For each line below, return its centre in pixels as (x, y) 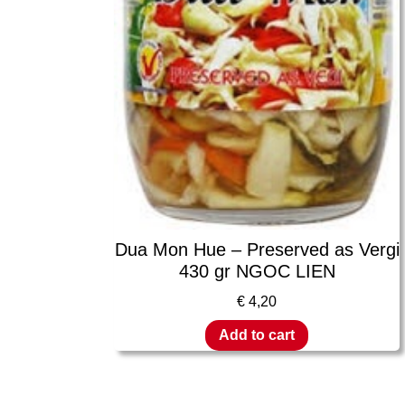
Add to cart (257, 334)
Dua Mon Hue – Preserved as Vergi (257, 250)
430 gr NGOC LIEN (257, 272)
